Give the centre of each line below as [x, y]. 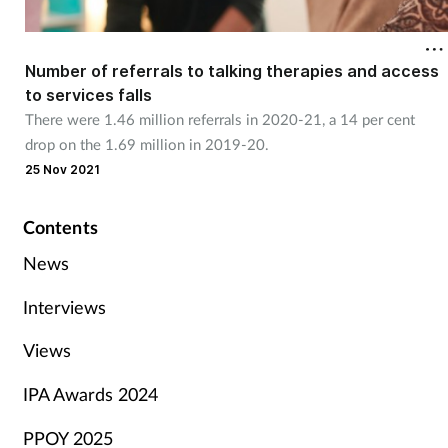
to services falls [88, 94]
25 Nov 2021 [62, 169]
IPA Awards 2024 [90, 393]
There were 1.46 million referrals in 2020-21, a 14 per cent [219, 118]
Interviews [64, 306]
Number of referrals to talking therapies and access [231, 70]
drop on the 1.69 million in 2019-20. [146, 143]
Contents [60, 226]
